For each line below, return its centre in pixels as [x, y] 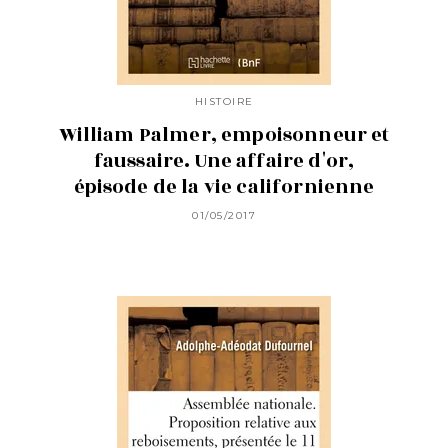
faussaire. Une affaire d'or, [224, 161]
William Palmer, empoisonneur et [224, 135]
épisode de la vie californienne [224, 187]
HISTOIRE [224, 101]
